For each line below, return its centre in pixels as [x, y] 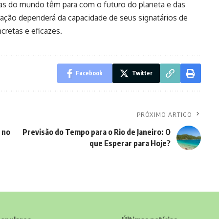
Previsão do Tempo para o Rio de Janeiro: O [96, 132]
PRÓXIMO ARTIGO [164, 114]
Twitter [142, 73]
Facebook [89, 73]
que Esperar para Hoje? [130, 143]
